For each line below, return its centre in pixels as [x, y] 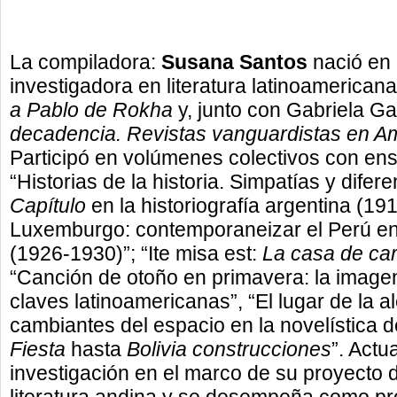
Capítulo [48, 206]
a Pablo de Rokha [91, 110]
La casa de [313, 253]
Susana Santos [232, 62]
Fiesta [38, 349]
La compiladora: [83, 62]
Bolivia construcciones [229, 349]
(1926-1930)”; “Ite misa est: [136, 253]
